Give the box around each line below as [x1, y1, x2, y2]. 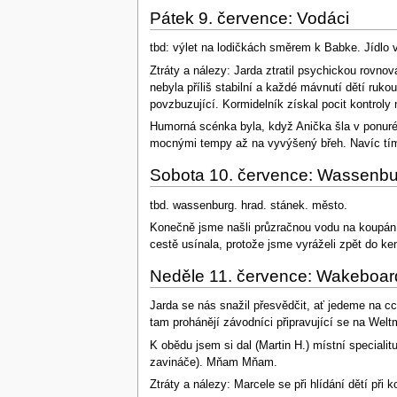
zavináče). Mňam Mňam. [149, 355, 277, 369]
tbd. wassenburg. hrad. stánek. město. [149, 198, 347, 212]
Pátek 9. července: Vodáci [149, 8, 349, 27]
